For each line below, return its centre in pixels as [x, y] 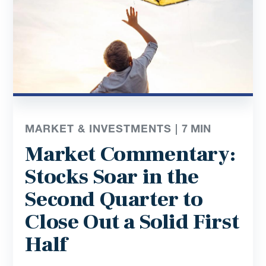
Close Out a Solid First [132, 222]
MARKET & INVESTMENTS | [104, 128]
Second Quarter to [114, 199]
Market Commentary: [130, 154]
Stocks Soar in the [112, 177]
